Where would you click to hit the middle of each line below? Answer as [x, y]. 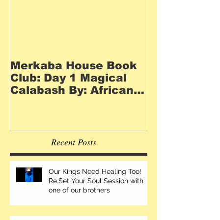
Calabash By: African [72, 90]
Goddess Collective [67, 103]
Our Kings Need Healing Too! [95, 171]
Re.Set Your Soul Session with [96, 180]
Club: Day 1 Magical [69, 78]
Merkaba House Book [74, 66]
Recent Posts [74, 142]
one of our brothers [79, 190]
